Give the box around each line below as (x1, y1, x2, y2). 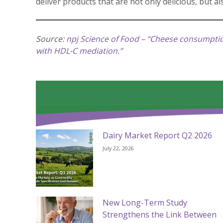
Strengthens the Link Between (103, 209, 217, 221)
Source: (36, 33, 66, 45)
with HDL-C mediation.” (36, 45, 122, 57)
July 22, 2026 (103, 144, 134, 152)
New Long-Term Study (103, 197, 188, 209)
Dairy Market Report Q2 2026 (103, 129, 213, 141)
